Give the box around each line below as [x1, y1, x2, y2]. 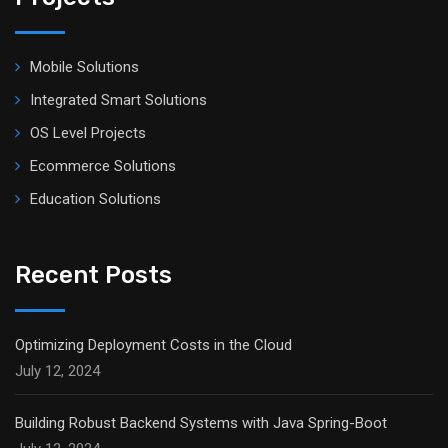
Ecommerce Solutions [30, 157, 176, 175]
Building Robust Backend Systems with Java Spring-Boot [15, 414, 387, 432]
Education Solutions [30, 190, 161, 208]
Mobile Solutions [30, 58, 139, 76]
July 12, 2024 [15, 362, 100, 380]
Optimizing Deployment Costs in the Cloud [15, 336, 292, 354]
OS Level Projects [30, 124, 146, 142]
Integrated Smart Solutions [30, 91, 207, 109]
